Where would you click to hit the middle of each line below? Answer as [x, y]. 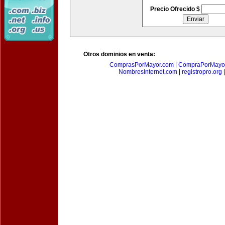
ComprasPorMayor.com [142, 65]
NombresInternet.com [148, 72]
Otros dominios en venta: [119, 54]
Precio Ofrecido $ [176, 9]
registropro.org [202, 72]
